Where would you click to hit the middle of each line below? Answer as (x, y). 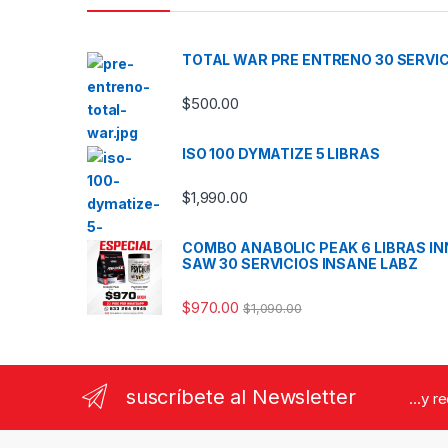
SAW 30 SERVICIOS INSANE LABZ (300, 263)
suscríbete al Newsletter (240, 396)
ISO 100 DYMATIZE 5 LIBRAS (281, 153)
